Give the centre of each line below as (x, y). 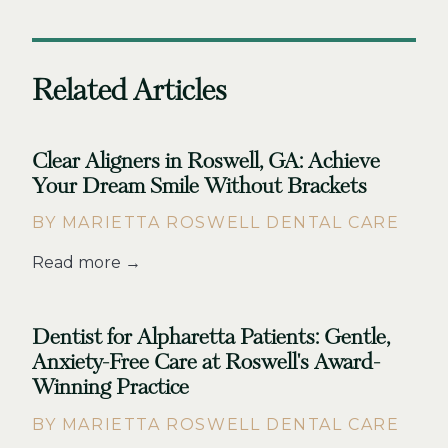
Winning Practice (110, 388)
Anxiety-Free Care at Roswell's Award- (206, 363)
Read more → (86, 263)
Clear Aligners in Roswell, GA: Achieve (206, 161)
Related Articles (129, 91)
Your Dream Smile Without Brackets (199, 186)
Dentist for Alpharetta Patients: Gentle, (211, 338)
